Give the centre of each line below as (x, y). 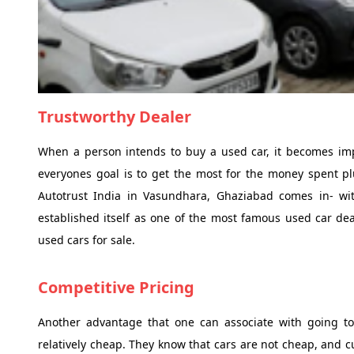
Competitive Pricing (116, 288)
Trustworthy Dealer (115, 117)
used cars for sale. (87, 240)
